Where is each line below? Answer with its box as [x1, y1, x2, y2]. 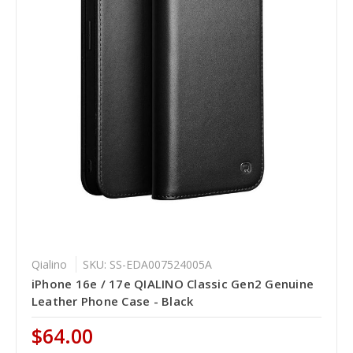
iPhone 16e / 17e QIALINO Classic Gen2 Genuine [31, 275, 314, 292]
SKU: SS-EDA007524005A [82, 256, 212, 272]
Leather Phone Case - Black [31, 292, 194, 309]
